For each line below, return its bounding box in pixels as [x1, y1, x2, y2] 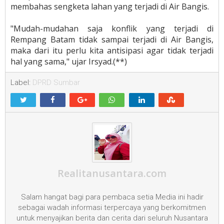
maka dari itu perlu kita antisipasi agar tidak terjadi [10, 44, 213, 56]
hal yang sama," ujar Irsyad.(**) [10, 55, 127, 67]
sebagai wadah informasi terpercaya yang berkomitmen [18, 202, 206, 212]
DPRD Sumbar [32, 77, 80, 87]
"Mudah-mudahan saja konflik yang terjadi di [10, 22, 213, 34]
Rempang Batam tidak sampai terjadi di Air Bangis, [10, 33, 213, 45]
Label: [10, 77, 32, 87]
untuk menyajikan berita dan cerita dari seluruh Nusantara [16, 213, 208, 222]
